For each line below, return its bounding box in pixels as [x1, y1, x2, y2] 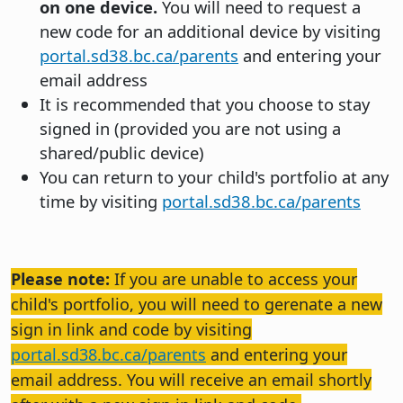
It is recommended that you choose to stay [40, 92, 370, 115]
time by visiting [40, 189, 162, 212]
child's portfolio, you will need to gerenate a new [11, 292, 382, 315]
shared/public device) [40, 140, 204, 164]
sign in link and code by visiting [11, 318, 252, 340]
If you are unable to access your [110, 267, 357, 290]
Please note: [11, 267, 110, 290]
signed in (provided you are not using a [40, 116, 341, 139]
